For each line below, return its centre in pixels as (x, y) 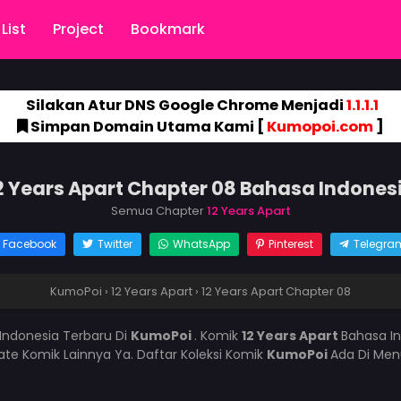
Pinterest (290, 244)
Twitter (115, 244)
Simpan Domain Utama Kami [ (147, 127)
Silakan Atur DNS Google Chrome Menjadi (184, 105)
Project (78, 29)
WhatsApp (201, 244)
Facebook (29, 244)
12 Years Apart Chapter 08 (276, 291)
